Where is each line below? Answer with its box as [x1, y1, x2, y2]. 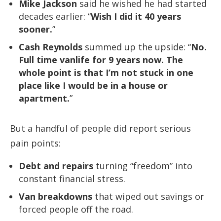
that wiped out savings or [92, 190, 204, 202]
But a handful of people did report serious [10, 122, 191, 134]
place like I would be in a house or [19, 79, 168, 91]
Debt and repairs [19, 159, 93, 172]
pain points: [10, 137, 61, 149]
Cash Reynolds [19, 40, 82, 53]
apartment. [19, 92, 70, 104]
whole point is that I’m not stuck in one [19, 66, 193, 78]
